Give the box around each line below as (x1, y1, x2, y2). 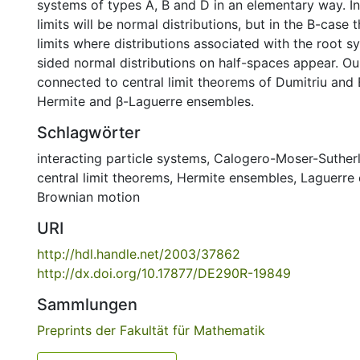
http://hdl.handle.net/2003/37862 (37, 246, 240, 262)
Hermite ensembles (177, 170, 293, 186)
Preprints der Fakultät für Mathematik (37, 322, 265, 338)
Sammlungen (37, 295, 137, 314)
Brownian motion (37, 189, 140, 205)
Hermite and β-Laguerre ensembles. (37, 93, 254, 109)
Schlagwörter (37, 123, 141, 142)
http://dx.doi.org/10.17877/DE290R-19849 (37, 265, 291, 281)
